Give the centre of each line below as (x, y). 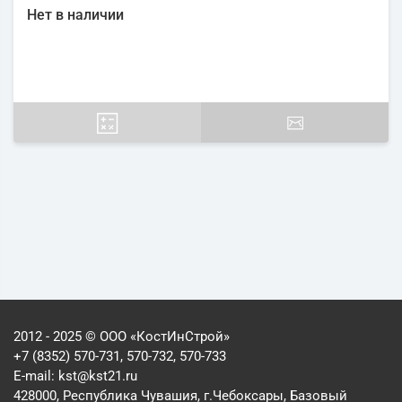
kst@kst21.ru (98, 376)
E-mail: (36, 376)
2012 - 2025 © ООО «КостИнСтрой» (122, 337)
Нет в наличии (75, 15)
